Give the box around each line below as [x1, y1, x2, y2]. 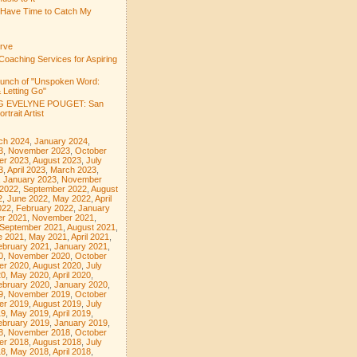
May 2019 [10, 308, 49, 318]
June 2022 [6, 193, 48, 203]
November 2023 [7, 145, 70, 155]
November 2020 [7, 250, 70, 261]
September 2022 [22, 183, 87, 194]
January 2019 [53, 317, 108, 328]
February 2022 [15, 202, 73, 213]
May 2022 [52, 193, 91, 203]
